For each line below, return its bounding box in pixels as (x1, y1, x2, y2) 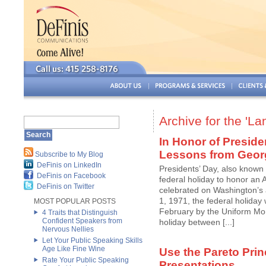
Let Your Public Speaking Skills (42, 236, 142, 245)
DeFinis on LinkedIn (37, 161, 102, 169)
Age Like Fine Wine (42, 245, 105, 253)
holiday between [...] (159, 217, 235, 227)
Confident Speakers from (42, 217, 122, 225)
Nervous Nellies (42, 225, 94, 233)
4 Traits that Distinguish (42, 208, 118, 217)
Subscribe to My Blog (35, 150, 103, 159)
